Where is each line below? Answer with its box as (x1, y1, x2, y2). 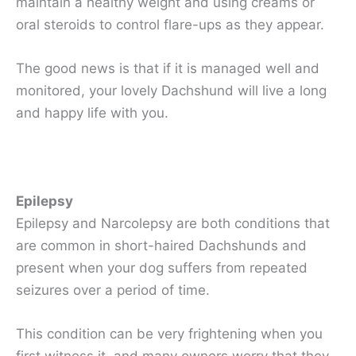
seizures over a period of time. (16, 281, 210, 298)
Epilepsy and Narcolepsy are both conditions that (16, 215, 330, 231)
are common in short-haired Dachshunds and (16, 237, 307, 253)
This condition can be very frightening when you (16, 325, 323, 342)
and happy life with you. (16, 105, 168, 122)
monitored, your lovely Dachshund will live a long (16, 83, 327, 99)
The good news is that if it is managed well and (16, 60, 319, 77)
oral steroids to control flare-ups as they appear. (16, 17, 324, 33)
